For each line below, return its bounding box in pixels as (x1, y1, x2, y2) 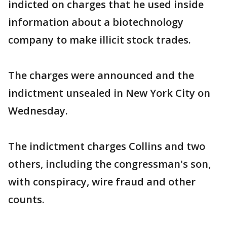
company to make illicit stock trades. (8, 33, 191, 47)
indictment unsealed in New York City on (8, 86, 210, 100)
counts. (8, 193, 45, 206)
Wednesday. (8, 104, 68, 118)
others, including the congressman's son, (8, 157, 211, 171)
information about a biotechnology (8, 15, 183, 29)
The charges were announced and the (8, 68, 194, 82)
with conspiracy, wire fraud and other (8, 175, 196, 188)
